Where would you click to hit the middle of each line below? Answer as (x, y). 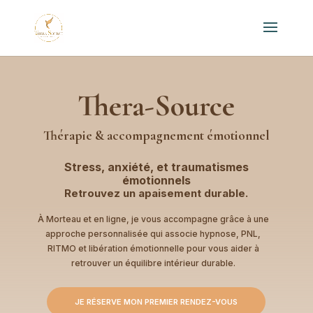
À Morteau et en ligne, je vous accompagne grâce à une (153, 219)
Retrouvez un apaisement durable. (156, 193)
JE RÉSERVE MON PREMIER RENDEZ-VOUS (156, 302)
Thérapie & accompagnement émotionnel (156, 135)
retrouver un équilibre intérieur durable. (153, 263)
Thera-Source (156, 105)
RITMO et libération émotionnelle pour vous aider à (153, 249)
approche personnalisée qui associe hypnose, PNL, (153, 234)
